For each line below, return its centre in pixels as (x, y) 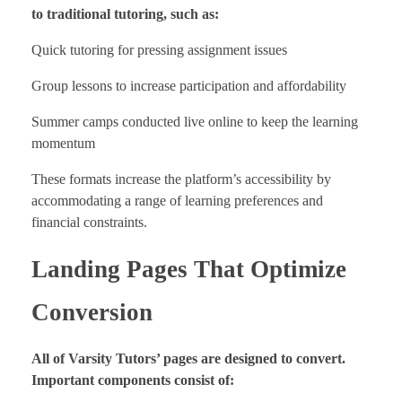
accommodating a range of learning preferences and (177, 201)
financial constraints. (89, 223)
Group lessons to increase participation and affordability (189, 86)
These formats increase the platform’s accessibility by (181, 179)
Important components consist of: (133, 380)
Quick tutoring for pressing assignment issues (159, 50)
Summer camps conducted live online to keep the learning (195, 122)
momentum (63, 144)
